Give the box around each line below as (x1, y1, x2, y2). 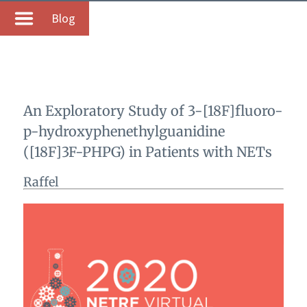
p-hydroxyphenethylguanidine (23, 122, 225, 140)
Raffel (23, 173, 59, 190)
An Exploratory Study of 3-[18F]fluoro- (23, 101, 283, 119)
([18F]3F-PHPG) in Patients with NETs (23, 143, 272, 160)
